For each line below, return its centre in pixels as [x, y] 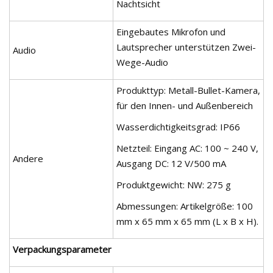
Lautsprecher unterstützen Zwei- [186, 47]
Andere [28, 158]
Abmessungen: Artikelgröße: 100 [185, 206]
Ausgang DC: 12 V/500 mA [171, 163]
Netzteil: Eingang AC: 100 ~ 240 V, [187, 148]
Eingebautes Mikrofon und [171, 31]
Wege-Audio [142, 62]
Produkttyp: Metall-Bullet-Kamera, [188, 90]
